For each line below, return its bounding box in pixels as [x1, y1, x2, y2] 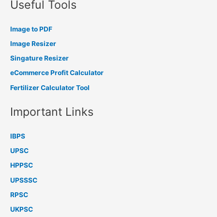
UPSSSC [10, 176, 38, 184]
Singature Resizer [10, 54, 69, 62]
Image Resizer [10, 39, 57, 47]
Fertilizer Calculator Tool [10, 83, 90, 92]
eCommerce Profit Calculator [10, 69, 104, 77]
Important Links [10, 104, 94, 119]
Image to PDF [10, 25, 53, 33]
